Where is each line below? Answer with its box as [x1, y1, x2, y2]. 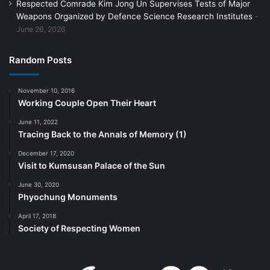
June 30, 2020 [18, 180, 59, 188]
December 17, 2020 [18, 149, 74, 157]
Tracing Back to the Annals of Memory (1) [18, 128, 187, 139]
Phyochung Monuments [18, 191, 118, 202]
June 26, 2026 [16, 24, 66, 34]
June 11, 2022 [18, 118, 58, 125]
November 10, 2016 [18, 86, 75, 94]
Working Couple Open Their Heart [18, 97, 156, 108]
